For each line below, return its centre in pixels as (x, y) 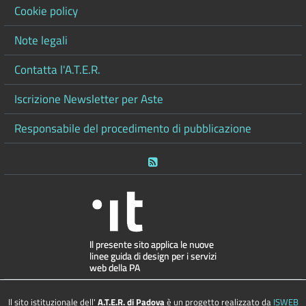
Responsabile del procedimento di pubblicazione (133, 128)
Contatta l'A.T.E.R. (57, 69)
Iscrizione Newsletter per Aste (89, 98)
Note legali (41, 40)
